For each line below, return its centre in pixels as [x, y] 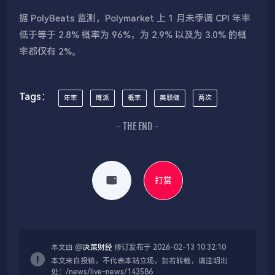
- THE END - [137, 126]
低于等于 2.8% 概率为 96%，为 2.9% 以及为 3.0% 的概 [133, 35]
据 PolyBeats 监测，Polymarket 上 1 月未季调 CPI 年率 [135, 18]
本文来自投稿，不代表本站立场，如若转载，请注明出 [140, 261]
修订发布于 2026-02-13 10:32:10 [169, 247]
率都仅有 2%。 [50, 52]
